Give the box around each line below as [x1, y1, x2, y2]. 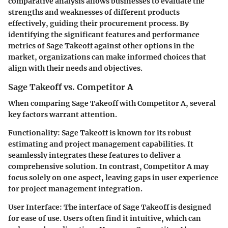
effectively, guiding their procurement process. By [8, 18, 189, 28]
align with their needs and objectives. [8, 63, 142, 73]
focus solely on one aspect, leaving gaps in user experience [8, 173, 218, 182]
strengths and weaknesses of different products [8, 7, 180, 17]
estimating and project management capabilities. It [8, 139, 193, 149]
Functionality [8, 128, 58, 137]
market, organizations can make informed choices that [8, 52, 206, 62]
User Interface [8, 202, 60, 212]
